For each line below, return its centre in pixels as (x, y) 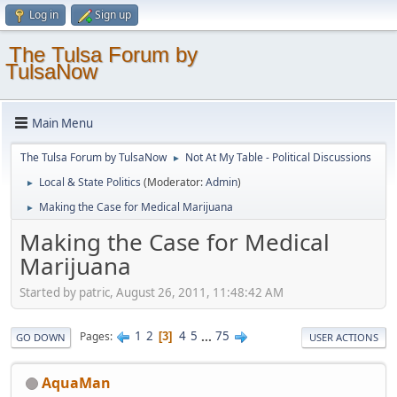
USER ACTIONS (344, 337)
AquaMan (76, 382)
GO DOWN (41, 337)
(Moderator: (175, 182)
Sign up (113, 15)
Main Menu (62, 123)
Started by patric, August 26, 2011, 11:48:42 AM (152, 292)
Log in (44, 15)
